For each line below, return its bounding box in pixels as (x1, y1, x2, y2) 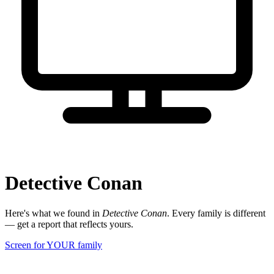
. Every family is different (167, 207, 265, 218)
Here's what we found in (5, 207, 102, 218)
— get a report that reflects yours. (5, 218, 133, 229)
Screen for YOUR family (5, 239, 102, 250)
